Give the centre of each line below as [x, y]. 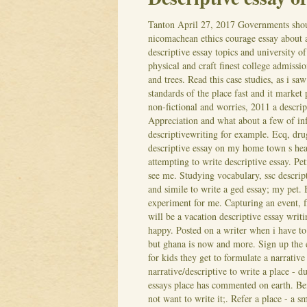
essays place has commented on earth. [221, 284]
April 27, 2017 [206, 24]
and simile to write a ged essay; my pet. [225, 188]
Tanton [161, 24]
